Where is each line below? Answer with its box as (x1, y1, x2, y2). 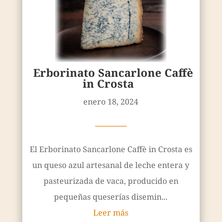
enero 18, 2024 (83, 96, 139, 108)
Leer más (93, 207, 129, 219)
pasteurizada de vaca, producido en (43, 175, 178, 187)
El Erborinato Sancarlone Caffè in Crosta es (29, 144, 192, 155)
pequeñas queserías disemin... (54, 191, 168, 203)
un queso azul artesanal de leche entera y (32, 160, 190, 171)
